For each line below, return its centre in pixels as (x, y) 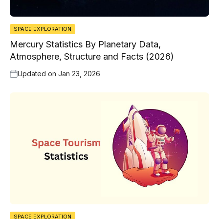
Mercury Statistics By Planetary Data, (85, 44)
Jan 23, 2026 (79, 73)
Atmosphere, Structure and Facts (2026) (92, 56)
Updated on (38, 73)
